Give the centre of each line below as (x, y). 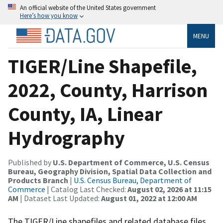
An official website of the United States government (88, 7)
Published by (30, 162)
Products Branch (38, 180)
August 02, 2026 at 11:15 (169, 189)
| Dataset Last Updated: (60, 198)
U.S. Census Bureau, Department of (133, 180)
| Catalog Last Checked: (86, 189)
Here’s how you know (49, 15)
